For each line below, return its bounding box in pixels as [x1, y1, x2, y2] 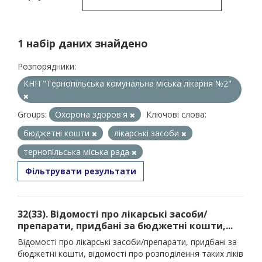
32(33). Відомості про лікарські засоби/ [18, 208, 208, 220]
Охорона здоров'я [55, 109, 130, 120]
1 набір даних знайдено [18, 36, 148, 50]
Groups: [18, 109, 47, 120]
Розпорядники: [18, 61, 76, 72]
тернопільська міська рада [23, 146, 132, 157]
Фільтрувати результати [25, 166, 136, 177]
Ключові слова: [146, 109, 206, 120]
